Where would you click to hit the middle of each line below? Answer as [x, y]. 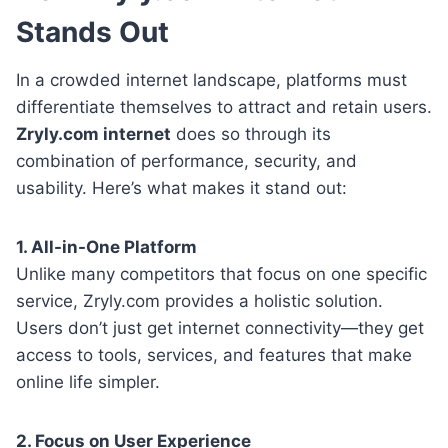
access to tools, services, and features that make [214, 354]
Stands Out [92, 31]
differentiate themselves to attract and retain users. [224, 106]
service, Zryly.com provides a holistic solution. [199, 300]
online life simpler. [88, 381]
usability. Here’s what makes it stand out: [181, 187]
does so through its [251, 133]
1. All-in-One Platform [106, 246]
